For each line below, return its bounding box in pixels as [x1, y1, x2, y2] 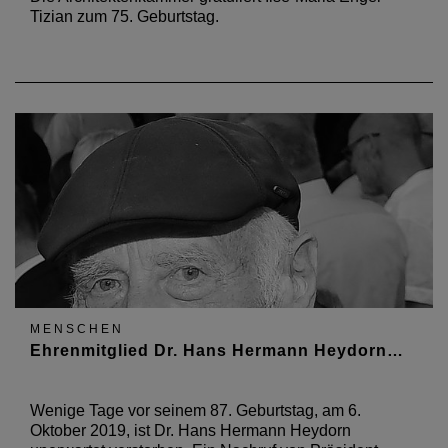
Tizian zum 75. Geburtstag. [30, 8, 219, 25]
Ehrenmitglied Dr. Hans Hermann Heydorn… [30, 342, 404, 359]
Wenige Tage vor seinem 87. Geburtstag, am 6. [30, 402, 361, 419]
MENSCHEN [30, 322, 124, 336]
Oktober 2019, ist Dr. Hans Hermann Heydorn [30, 422, 351, 439]
